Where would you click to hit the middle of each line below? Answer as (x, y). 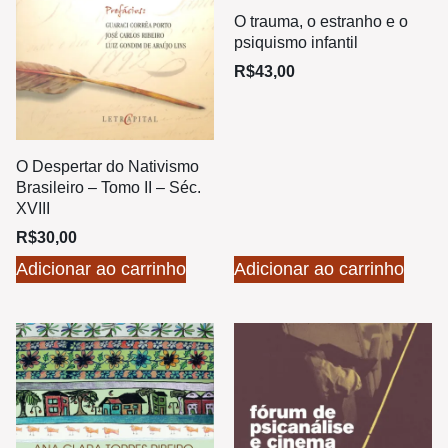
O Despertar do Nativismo (107, 167)
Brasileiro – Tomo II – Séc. (108, 188)
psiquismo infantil (296, 42)
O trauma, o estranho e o (321, 21)
